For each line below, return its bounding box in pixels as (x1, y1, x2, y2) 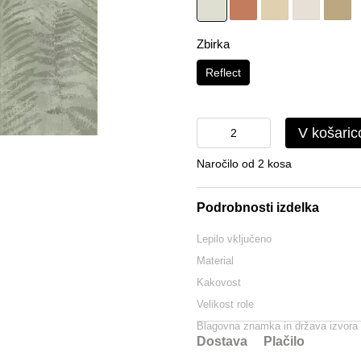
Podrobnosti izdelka (197, 201, 319, 214)
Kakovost (197, 276, 241, 288)
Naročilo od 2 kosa (197, 157, 292, 170)
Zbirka (197, 37, 230, 51)
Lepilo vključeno (197, 233, 272, 245)
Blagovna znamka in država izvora (197, 320, 358, 332)
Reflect (205, 66, 241, 79)
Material (197, 255, 234, 267)
